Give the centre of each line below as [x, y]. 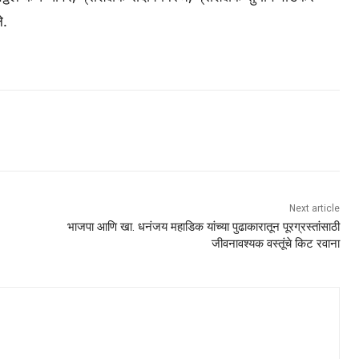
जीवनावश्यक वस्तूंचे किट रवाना [275, 244]
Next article [314, 209]
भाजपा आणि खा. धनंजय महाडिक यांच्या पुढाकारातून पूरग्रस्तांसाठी [203, 227]
